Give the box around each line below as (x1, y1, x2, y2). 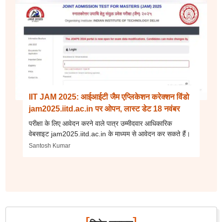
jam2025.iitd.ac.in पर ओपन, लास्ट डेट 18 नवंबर (28, 105, 180, 113)
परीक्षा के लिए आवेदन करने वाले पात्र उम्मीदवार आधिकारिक (28, 119, 172, 127)
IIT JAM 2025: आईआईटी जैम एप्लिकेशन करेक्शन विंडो (28, 93, 189, 101)
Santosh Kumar (28, 142, 70, 149)
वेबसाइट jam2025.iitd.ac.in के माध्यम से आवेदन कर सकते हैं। (28, 130, 190, 138)
